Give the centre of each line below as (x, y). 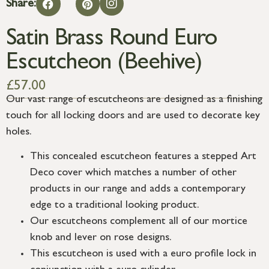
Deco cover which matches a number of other (133, 173)
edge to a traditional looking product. (115, 206)
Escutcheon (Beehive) (104, 65)
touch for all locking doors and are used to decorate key (133, 116)
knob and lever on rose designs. (101, 238)
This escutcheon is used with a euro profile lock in (143, 254)
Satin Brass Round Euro (111, 41)
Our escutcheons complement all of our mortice (139, 222)
